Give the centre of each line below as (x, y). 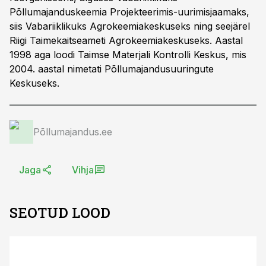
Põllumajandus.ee (73, 132)
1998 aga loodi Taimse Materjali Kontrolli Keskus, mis (128, 55)
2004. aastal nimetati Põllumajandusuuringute (112, 69)
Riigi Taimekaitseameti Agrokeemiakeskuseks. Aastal (126, 40)
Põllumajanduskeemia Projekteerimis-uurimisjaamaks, (129, 12)
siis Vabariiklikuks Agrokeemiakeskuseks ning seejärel (130, 26)
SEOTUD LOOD (60, 213)
